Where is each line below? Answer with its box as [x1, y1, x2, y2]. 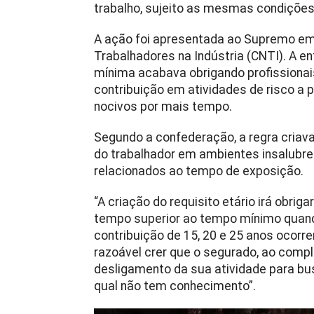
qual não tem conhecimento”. [94, 279, 256, 293]
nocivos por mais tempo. [94, 100, 232, 114]
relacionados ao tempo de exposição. [94, 164, 303, 178]
